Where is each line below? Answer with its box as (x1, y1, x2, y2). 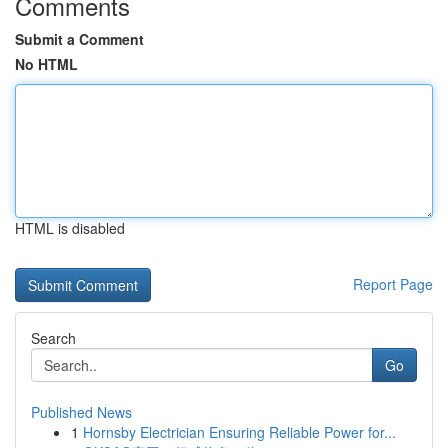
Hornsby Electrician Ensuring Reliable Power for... (83, 422, 396, 442)
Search (31, 328, 76, 348)
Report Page (353, 274, 433, 294)
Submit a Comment (15, 29, 144, 49)
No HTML (15, 54, 78, 74)
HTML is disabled (15, 218, 125, 238)
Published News (31, 402, 132, 422)
